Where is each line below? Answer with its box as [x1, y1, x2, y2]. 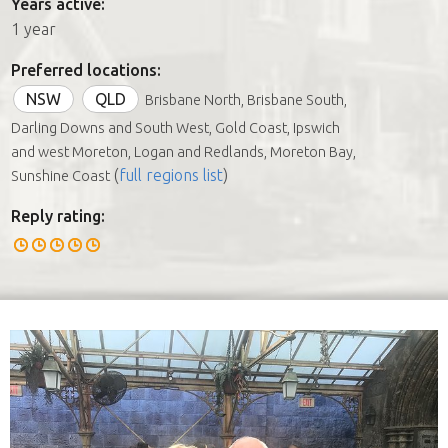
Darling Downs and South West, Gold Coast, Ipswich [11, 119, 340, 136]
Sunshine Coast [11, 167, 110, 184]
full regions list [119, 165, 223, 184]
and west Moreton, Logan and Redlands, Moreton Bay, [11, 143, 356, 160]
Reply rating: [11, 206, 105, 225]
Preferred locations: [11, 60, 161, 79]
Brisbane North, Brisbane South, [145, 91, 347, 108]
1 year [11, 19, 56, 38]
